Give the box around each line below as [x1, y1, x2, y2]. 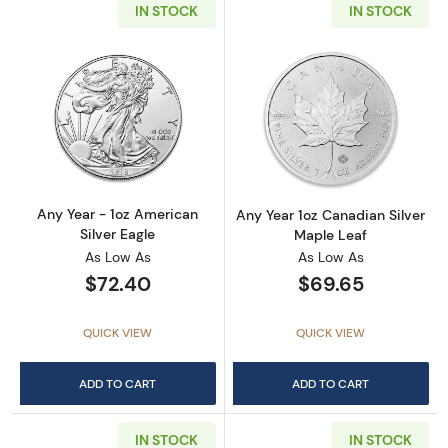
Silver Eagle [80, 225, 156, 244]
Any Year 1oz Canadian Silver [236, 206, 426, 225]
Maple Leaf [294, 226, 368, 245]
